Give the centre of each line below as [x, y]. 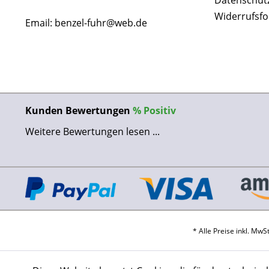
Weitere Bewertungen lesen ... [92, 131]
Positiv [160, 110]
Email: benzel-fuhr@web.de [86, 23]
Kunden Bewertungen [79, 110]
